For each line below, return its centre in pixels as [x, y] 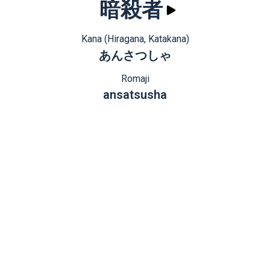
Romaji [135, 79]
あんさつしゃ [135, 55]
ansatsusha [135, 95]
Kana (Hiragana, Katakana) [135, 39]
